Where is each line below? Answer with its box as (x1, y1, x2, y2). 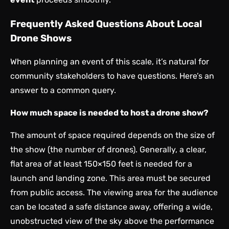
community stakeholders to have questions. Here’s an (10, 71, 214, 81)
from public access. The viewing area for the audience (10, 188, 218, 198)
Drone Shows (10, 32, 72, 44)
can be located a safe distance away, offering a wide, (10, 202, 213, 212)
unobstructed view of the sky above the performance (10, 216, 214, 226)
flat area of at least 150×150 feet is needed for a (10, 159, 192, 169)
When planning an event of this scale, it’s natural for (10, 57, 209, 67)
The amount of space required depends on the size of (10, 130, 215, 141)
